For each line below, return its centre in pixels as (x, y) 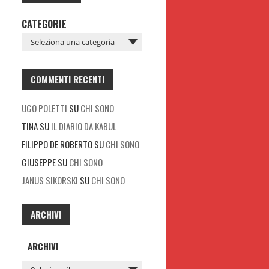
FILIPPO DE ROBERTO (57, 144)
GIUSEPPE (39, 162)
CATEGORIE (44, 24)
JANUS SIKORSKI (50, 180)
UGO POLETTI (44, 108)
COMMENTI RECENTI (68, 79)
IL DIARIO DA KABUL (84, 126)
